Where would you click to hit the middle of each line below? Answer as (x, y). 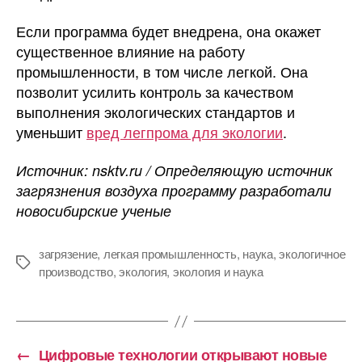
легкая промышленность (170, 254)
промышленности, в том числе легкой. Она (162, 71)
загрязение (68, 254)
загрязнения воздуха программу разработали (174, 191)
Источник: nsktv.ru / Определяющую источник (175, 170)
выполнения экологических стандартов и (156, 111)
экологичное (312, 254)
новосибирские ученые (94, 211)
